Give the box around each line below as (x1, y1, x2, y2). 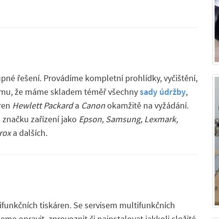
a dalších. (11, 127, 47, 138)
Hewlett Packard (12, 100, 73, 111)
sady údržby (140, 86, 186, 97)
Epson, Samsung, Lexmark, (79, 113, 178, 125)
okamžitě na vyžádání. (105, 100, 189, 111)
